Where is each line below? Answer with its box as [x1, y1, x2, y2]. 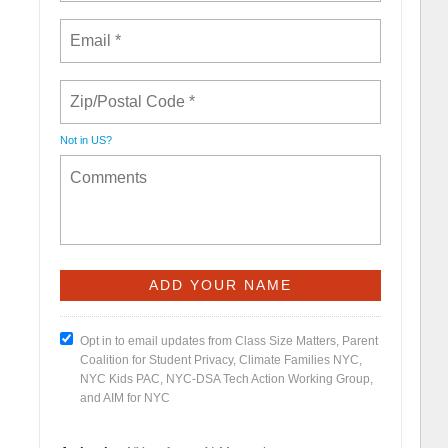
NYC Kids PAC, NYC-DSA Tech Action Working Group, [79, 371, 373, 386]
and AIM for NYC [79, 390, 170, 405]
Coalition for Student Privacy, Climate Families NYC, [79, 352, 362, 367]
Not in [59, 133, 91, 146]
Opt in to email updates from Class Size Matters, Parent [79, 333, 378, 348]
